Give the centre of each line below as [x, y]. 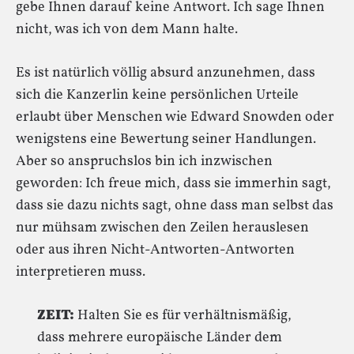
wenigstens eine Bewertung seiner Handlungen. [166, 139]
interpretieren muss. [81, 272]
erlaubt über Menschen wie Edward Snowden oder [175, 117]
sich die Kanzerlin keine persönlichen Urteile [157, 95]
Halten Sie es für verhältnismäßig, [183, 316]
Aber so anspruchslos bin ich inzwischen [144, 162]
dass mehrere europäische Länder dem [160, 338]
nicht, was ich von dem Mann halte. [127, 30]
